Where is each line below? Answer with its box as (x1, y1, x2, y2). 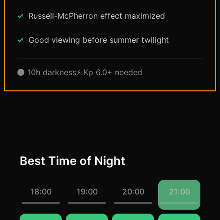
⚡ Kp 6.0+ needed (76, 67, 142, 77)
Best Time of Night (20, 154, 125, 168)
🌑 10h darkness (17, 67, 76, 77)
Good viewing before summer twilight (28, 35, 169, 45)
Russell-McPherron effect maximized (28, 11, 165, 21)
